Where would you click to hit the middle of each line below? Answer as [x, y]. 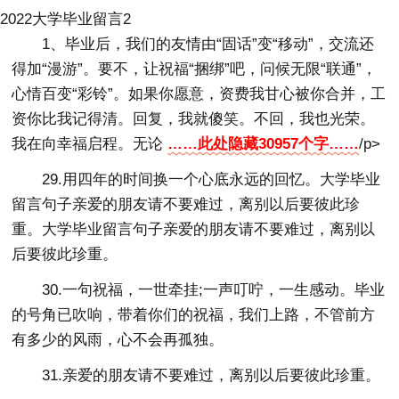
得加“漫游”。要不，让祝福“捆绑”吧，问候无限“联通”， [195, 69]
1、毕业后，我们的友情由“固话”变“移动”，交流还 [208, 44]
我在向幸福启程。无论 [90, 143]
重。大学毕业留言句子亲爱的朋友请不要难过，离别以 [194, 229]
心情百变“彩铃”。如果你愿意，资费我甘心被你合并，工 [199, 94]
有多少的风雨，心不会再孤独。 [118, 339]
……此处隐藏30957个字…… [264, 143]
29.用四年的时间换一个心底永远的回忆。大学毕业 [212, 179]
